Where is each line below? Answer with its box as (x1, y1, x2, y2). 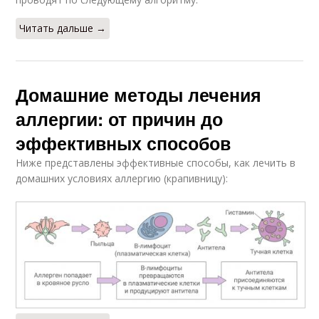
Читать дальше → (19, 21, 107, 35)
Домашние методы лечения (16, 82, 262, 108)
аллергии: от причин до (16, 106, 224, 132)
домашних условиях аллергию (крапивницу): (16, 172, 229, 185)
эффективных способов (16, 130, 231, 156)
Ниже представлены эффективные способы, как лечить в (16, 156, 296, 169)
